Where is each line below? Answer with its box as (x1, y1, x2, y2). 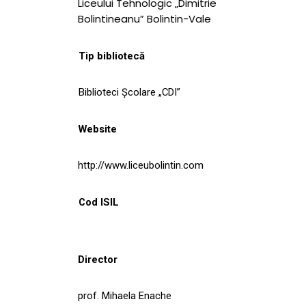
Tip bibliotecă (79, 49, 145, 62)
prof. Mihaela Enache (78, 289, 171, 302)
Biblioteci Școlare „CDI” (79, 85, 180, 98)
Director (78, 253, 117, 266)
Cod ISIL (79, 195, 119, 208)
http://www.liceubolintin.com (78, 158, 204, 171)
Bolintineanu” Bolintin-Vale (78, 11, 211, 26)
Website (78, 122, 117, 135)
